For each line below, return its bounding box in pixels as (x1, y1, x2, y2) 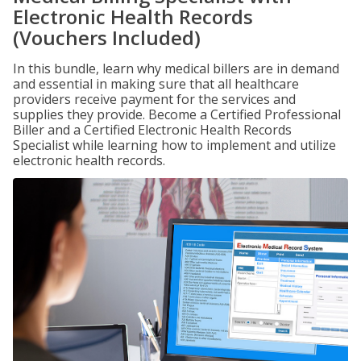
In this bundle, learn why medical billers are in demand (13, 60, 339, 77)
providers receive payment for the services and (13, 90, 296, 108)
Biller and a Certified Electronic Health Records (13, 121, 292, 139)
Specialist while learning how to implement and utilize (13, 136, 336, 154)
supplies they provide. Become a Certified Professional (13, 106, 341, 123)
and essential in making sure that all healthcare (13, 75, 299, 93)
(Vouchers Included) (13, 24, 201, 51)
